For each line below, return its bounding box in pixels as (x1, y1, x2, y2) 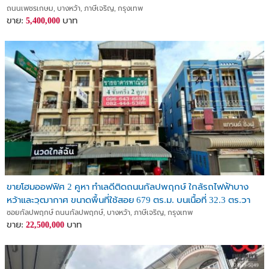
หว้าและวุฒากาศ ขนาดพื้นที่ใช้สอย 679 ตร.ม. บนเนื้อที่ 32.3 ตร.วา (7, 195, 250, 205)
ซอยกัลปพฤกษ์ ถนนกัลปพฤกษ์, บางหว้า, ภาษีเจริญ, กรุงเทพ (7, 208, 193, 217)
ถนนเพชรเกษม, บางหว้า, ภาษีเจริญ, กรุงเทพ (7, 4, 143, 13)
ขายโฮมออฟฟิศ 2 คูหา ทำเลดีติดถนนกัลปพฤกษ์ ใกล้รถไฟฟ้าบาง (7, 182, 249, 192)
